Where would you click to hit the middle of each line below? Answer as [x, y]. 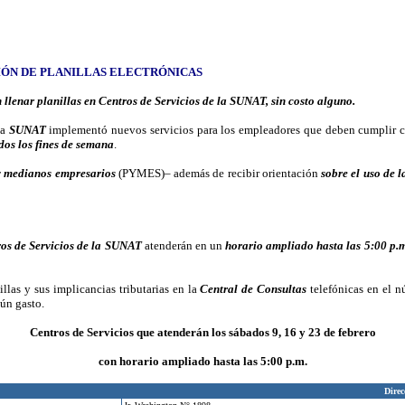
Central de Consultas [254, 289]
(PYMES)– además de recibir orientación [218, 173]
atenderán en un [183, 245]
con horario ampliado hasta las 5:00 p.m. [202, 361]
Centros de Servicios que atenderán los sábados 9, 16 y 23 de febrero [202, 332]
